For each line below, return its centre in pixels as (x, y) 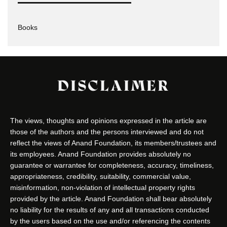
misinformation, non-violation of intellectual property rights (103, 187)
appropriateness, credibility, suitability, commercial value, (101, 176)
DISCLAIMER (113, 85)
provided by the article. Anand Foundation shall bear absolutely (111, 198)
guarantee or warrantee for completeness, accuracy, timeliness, (112, 165)
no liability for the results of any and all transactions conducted (110, 210)
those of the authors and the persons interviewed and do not (107, 131)
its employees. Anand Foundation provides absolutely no (101, 154)
